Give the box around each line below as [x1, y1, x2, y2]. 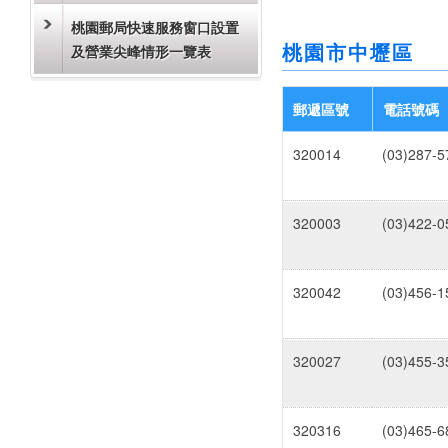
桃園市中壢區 [282, 38, 414, 66]
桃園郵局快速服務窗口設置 [71, 17, 239, 37]
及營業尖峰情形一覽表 [71, 41, 211, 61]
